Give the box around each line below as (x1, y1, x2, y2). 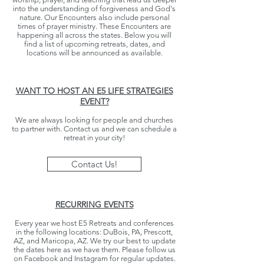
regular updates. (118, 254, 176, 263)
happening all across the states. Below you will (17, 31, 171, 39)
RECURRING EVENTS (55, 199, 134, 210)
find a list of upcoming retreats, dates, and (24, 39, 165, 48)
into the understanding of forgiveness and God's (13, 4, 176, 13)
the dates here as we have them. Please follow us (13, 245, 176, 254)
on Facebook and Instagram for (13, 254, 119, 263)
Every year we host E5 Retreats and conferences (15, 219, 174, 227)
